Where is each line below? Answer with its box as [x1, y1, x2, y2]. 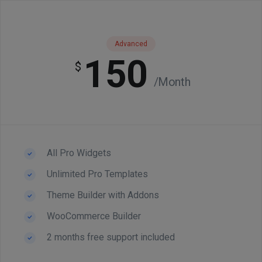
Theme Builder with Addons [44, 189, 159, 201]
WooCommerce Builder [44, 211, 141, 222]
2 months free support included [44, 232, 175, 243]
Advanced [115, 40, 147, 48]
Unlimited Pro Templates [44, 168, 148, 180]
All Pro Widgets [44, 147, 111, 158]
